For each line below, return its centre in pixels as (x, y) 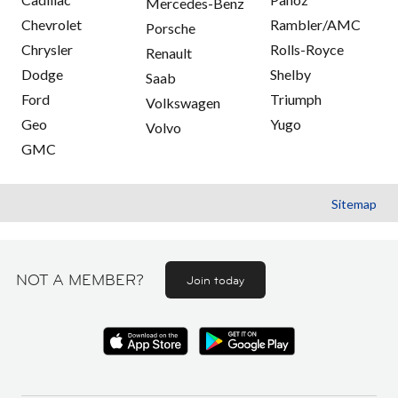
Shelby (291, 74)
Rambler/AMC (315, 24)
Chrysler (47, 49)
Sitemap (354, 203)
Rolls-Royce (307, 49)
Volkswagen (183, 102)
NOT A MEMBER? (80, 279)
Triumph (296, 99)
